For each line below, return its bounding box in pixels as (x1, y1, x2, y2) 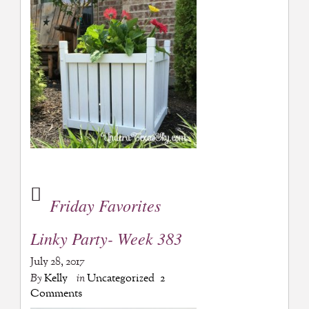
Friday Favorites (49, 194, 161, 217)
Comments (30, 286, 82, 302)
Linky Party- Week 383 (30, 227, 182, 250)
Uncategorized (86, 270, 154, 287)
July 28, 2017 (30, 254, 85, 270)
